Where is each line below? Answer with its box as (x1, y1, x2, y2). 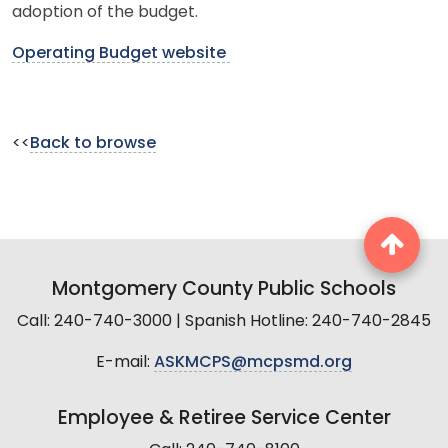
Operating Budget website (12, 45, 230, 62)
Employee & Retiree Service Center (57, 409, 391, 429)
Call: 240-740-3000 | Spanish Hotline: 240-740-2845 (17, 313, 431, 330)
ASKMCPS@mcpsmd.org (154, 354, 352, 371)
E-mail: (96, 354, 154, 371)
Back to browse (30, 135, 156, 152)
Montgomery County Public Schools (52, 280, 396, 300)
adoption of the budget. (12, 4, 198, 21)
